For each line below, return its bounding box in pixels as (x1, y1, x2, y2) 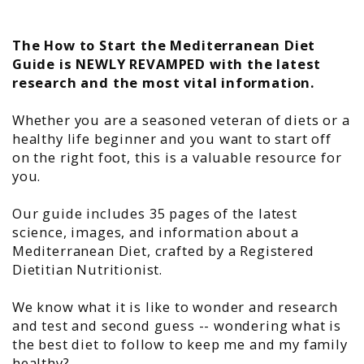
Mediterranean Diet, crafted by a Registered (12, 240, 314, 260)
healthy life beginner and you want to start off (12, 128, 331, 148)
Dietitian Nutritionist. (12, 259, 163, 279)
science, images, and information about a (12, 222, 300, 241)
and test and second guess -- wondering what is (12, 315, 342, 335)
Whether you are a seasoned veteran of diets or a (12, 110, 350, 129)
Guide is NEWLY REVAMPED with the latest (12, 54, 322, 73)
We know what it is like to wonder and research (12, 297, 339, 316)
